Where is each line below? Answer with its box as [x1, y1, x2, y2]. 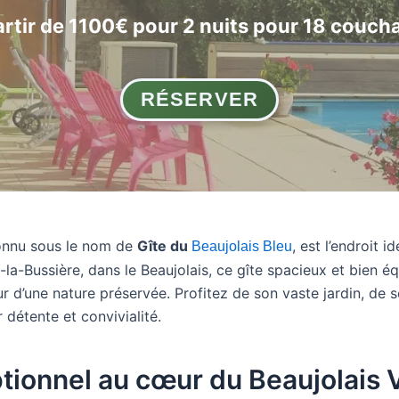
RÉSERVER [140, 88, 259, 110]
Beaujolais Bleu [191, 239, 292, 254]
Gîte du [137, 237, 191, 255]
